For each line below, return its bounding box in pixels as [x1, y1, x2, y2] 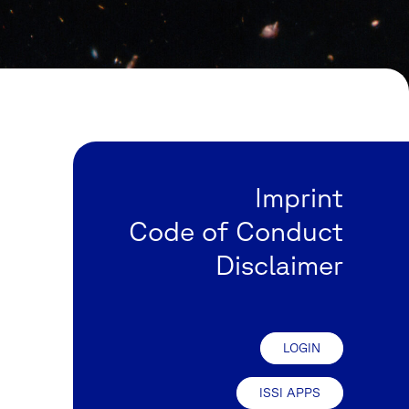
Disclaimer [215, 247, 343, 280]
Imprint [255, 180, 343, 213]
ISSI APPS [259, 384, 320, 400]
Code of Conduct [129, 214, 343, 246]
